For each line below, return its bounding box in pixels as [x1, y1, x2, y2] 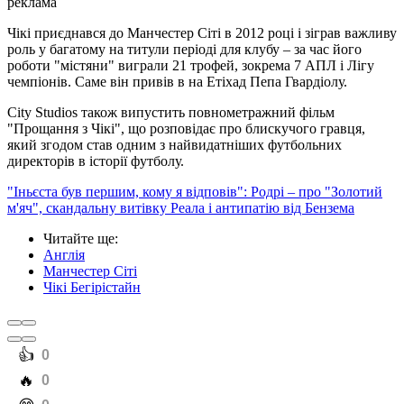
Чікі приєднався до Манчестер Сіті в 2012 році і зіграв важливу [7, 25, 397, 41]
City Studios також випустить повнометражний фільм [7, 105, 335, 121]
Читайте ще [43, 231, 115, 247]
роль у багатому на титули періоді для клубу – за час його [7, 41, 362, 58]
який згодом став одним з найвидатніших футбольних [7, 137, 342, 153]
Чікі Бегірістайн [43, 280, 141, 296]
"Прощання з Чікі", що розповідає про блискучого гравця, [7, 121, 365, 137]
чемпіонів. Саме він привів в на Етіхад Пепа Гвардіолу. [7, 74, 347, 90]
